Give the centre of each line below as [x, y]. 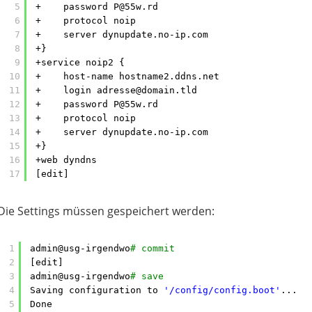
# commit [153, 248]
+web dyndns [66, 160]
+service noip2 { [80, 62]
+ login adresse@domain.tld [116, 90]
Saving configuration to [97, 290]
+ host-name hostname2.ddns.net [127, 76]
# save [147, 276]
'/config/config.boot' [222, 290]
